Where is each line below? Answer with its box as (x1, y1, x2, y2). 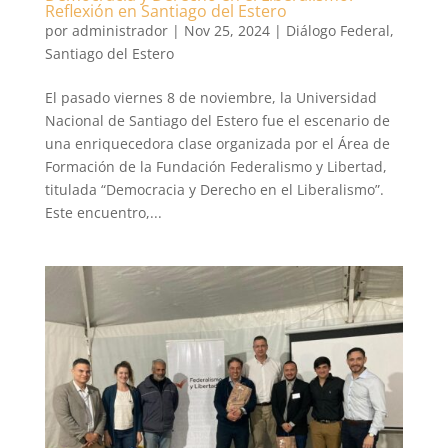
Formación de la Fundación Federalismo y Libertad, (44, 156, 387, 176)
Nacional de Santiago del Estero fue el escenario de (44, 110, 390, 130)
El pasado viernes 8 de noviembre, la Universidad (44, 87, 377, 107)
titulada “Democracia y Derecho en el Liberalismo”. (44, 179, 384, 199)
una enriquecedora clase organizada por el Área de (44, 133, 390, 153)
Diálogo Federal (285, 20, 390, 40)
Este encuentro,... (44, 202, 162, 222)
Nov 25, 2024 (183, 20, 270, 40)
